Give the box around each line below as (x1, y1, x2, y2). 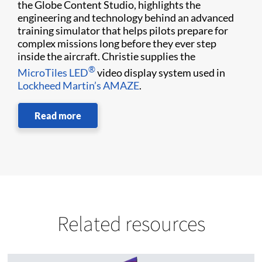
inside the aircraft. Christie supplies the (18, 50, 195, 63)
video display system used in (95, 66, 225, 79)
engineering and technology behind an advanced (18, 11, 234, 24)
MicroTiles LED (18, 66, 88, 79)
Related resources (57, 209, 205, 237)
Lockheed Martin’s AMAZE (18, 79, 139, 92)
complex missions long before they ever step (18, 37, 216, 50)
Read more (35, 110, 81, 121)
